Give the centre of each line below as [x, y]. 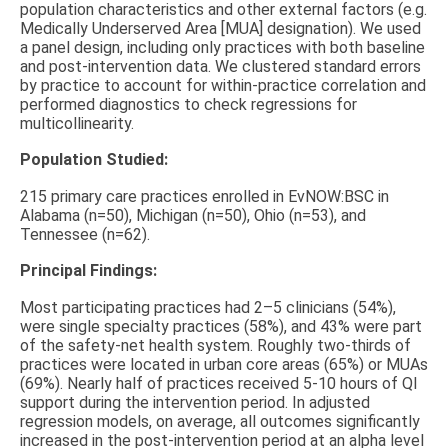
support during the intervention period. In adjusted [195, 403]
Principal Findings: [88, 271]
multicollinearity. [77, 123]
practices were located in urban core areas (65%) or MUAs [224, 365]
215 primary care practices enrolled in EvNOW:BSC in [204, 196]
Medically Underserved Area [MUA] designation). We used [220, 28]
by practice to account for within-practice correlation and [223, 85]
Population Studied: [94, 160]
